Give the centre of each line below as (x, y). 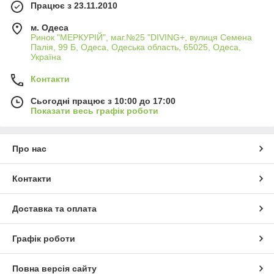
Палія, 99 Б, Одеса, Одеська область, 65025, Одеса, (136, 47)
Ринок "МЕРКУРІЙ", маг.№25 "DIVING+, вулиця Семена (141, 38)
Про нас (29, 149)
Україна (46, 57)
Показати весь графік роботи (94, 111)
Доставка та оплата (54, 209)
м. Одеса (50, 28)
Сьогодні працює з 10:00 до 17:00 (103, 101)
